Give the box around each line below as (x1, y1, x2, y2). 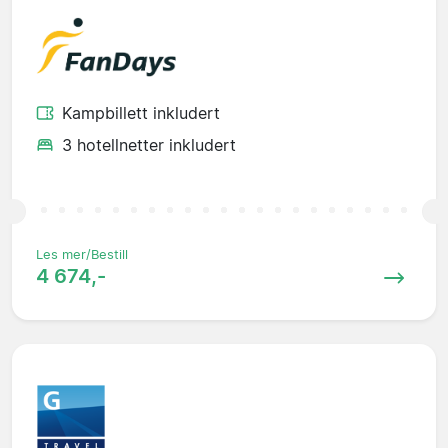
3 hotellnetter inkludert (62, 135, 236, 156)
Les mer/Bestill (36, 247, 128, 263)
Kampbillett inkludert (62, 103, 220, 124)
